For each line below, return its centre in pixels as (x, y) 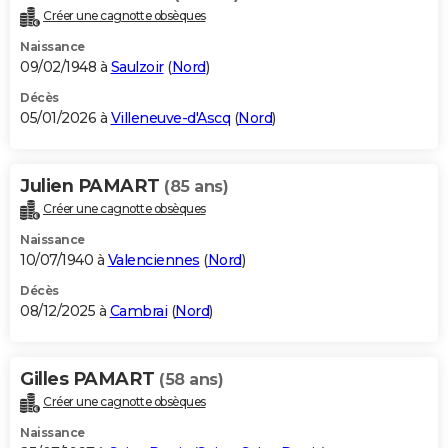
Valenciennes (153, 260)
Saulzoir (137, 67)
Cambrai (138, 311)
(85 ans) (196, 187)
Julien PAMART (92, 186)
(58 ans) (191, 380)
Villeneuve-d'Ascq (170, 118)
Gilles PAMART (89, 379)
